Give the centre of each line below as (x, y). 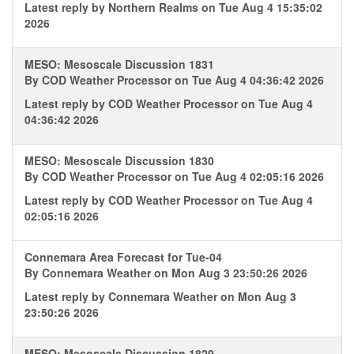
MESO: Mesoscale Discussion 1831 (119, 64)
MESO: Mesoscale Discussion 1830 (119, 160)
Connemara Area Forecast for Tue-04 (123, 257)
